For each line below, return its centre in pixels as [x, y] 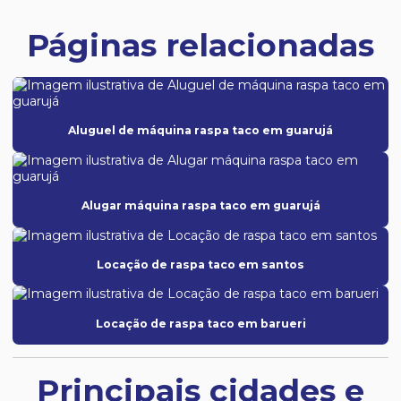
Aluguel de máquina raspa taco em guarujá [200, 131]
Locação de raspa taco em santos [200, 264]
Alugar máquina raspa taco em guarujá [200, 206]
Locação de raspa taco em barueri [200, 323]
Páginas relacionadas [200, 45]
